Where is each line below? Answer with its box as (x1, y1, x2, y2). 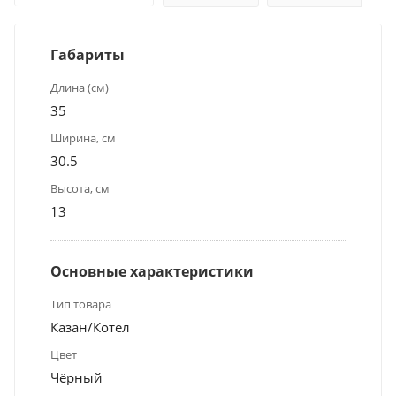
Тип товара (50, 295, 111, 312)
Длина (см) (50, 79, 109, 95)
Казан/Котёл (50, 317, 130, 336)
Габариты (50, 44, 125, 65)
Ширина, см (50, 129, 116, 146)
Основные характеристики (50, 261, 254, 281)
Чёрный (50, 368, 103, 386)
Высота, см (50, 179, 110, 196)
